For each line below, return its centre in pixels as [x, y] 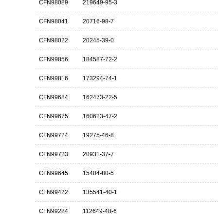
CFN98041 [54, 21]
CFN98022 [54, 40]
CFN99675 [54, 116]
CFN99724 [54, 135]
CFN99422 [54, 192]
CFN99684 [54, 97]
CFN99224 [54, 211]
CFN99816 [54, 78]
